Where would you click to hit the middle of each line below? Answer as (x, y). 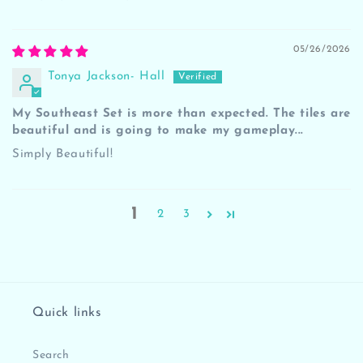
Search (51, 355)
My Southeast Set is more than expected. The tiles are (181, 113)
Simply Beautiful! (63, 154)
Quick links (67, 312)
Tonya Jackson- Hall (107, 76)
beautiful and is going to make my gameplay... (158, 130)
